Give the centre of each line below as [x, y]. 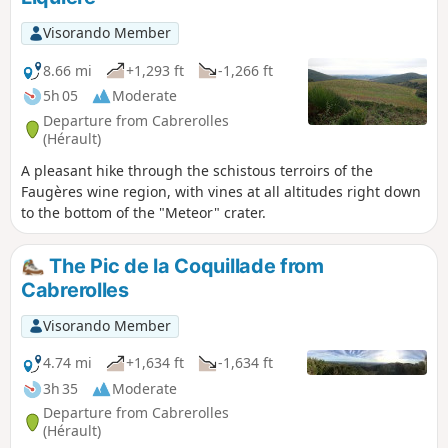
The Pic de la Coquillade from [184, 266]
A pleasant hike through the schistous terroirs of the [197, 171]
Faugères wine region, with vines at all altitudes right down [221, 192]
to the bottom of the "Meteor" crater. [143, 213]
